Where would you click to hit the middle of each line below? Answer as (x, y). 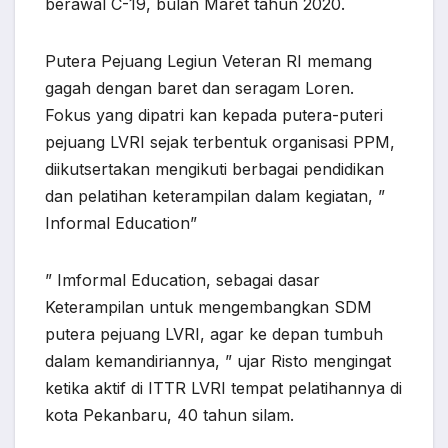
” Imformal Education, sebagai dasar (182, 280)
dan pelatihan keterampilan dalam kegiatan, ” (215, 196)
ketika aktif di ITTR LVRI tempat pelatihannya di (223, 388)
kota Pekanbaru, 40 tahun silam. (169, 415)
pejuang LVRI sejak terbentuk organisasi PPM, (220, 142)
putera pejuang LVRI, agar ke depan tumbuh (214, 334)
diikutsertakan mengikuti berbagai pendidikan (214, 169)
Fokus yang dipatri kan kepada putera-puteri (214, 115)
